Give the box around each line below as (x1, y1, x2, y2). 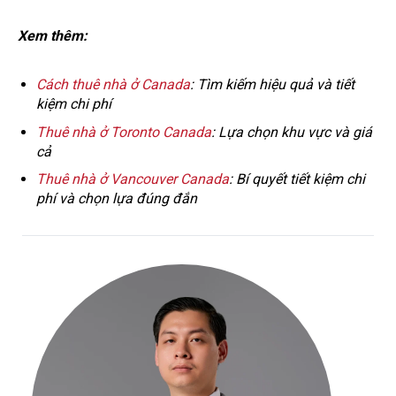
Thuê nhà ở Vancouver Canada (35, 171, 229, 188)
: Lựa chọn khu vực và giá (210, 123, 372, 141)
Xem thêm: (18, 27, 88, 45)
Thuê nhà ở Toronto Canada (35, 123, 211, 141)
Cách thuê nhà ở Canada (35, 76, 190, 94)
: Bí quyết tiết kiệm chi (228, 171, 365, 188)
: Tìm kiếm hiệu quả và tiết (189, 76, 354, 94)
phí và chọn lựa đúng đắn (35, 190, 197, 208)
